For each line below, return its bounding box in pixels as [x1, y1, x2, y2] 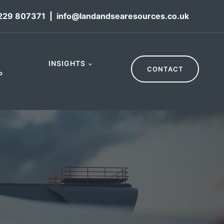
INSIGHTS [48, 59, 85, 67]
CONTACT [146, 65, 183, 73]
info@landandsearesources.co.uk [56, 11, 189, 21]
